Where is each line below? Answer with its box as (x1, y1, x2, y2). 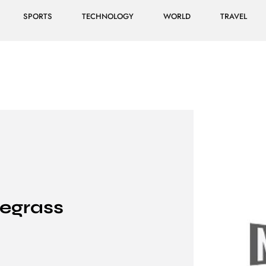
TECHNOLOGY (81, 11, 134, 22)
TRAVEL (220, 11, 247, 22)
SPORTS (23, 11, 52, 22)
